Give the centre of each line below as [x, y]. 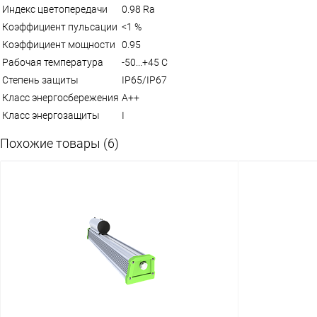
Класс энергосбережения [60, 97]
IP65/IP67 [144, 80]
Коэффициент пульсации [60, 27]
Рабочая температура [53, 62]
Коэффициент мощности [59, 44]
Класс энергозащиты [51, 115]
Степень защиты [40, 80]
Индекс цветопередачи [55, 9]
